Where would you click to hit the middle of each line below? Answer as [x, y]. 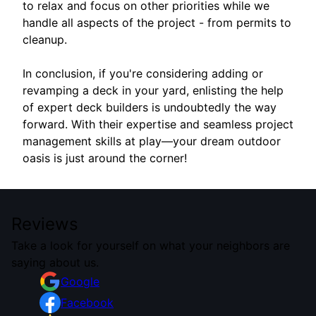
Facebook [87, 303]
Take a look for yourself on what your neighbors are [151, 246]
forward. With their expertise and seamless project [158, 124]
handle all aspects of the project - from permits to [157, 23]
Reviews [45, 224]
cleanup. [45, 40]
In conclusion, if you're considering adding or [143, 74]
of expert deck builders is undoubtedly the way [150, 108]
